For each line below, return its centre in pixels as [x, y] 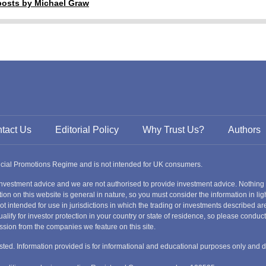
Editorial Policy [87, 130]
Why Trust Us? [173, 130]
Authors [244, 130]
